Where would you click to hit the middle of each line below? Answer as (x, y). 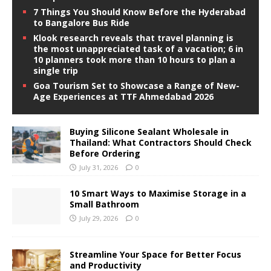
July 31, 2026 (99, 168)
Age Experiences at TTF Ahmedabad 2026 (123, 97)
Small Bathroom (104, 204)
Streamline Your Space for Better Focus (155, 254)
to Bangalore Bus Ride (81, 23)
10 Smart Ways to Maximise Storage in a (158, 193)
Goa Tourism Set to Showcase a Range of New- (136, 86)
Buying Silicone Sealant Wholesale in (149, 132)
